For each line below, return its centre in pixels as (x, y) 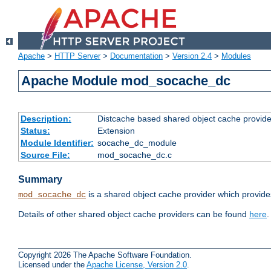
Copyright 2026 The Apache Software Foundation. (105, 255)
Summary (40, 180)
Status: (35, 131)
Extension (116, 131)
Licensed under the (52, 264)
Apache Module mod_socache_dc (126, 81)
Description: (46, 119)
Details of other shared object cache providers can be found (134, 214)
